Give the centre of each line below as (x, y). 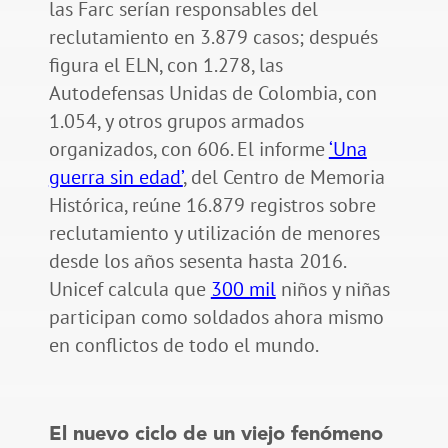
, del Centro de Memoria (283, 176)
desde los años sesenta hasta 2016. (196, 260)
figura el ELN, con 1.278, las (165, 64)
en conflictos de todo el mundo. (183, 344)
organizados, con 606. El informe (188, 148)
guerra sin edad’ (115, 176)
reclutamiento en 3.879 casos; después (213, 36)
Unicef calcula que (129, 288)
